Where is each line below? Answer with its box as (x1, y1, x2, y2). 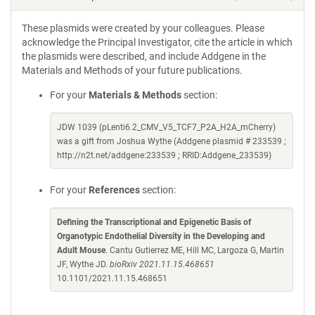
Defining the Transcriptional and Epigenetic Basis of (57, 217, 251, 227)
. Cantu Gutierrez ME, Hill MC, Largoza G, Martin (105, 245, 284, 255)
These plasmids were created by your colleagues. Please (22, 22, 264, 34)
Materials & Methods (89, 89, 181, 101)
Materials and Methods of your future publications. (22, 65, 243, 76)
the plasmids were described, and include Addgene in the (22, 51, 266, 62)
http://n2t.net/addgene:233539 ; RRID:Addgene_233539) (57, 150, 271, 160)
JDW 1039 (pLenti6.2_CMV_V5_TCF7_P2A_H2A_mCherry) (57, 122, 276, 132)
